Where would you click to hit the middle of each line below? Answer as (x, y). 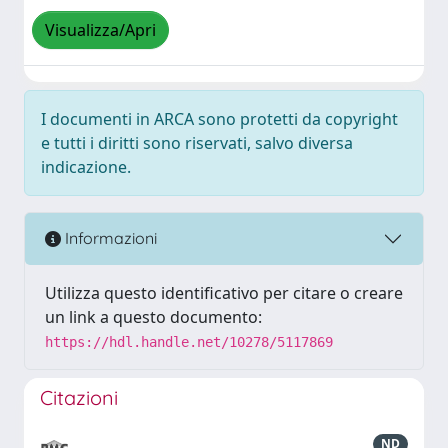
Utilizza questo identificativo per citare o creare (224, 292)
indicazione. (86, 166)
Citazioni (79, 397)
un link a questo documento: (153, 316)
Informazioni (109, 238)
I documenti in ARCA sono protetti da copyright (219, 118)
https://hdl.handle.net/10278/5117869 (189, 341)
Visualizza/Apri (100, 30)
